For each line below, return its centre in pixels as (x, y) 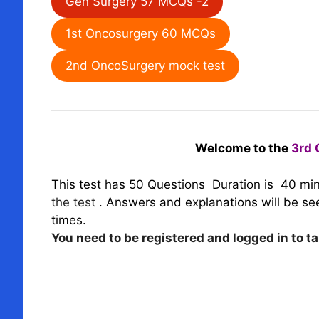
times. (69, 220)
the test (75, 202)
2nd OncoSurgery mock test (145, 66)
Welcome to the (243, 148)
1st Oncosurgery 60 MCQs (141, 33)
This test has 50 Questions (130, 184)
